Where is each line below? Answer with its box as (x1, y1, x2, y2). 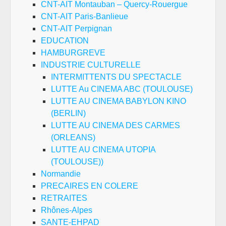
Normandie (41, 169, 81, 178)
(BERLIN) (51, 109, 86, 118)
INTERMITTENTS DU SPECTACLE (51, 73, 182, 81)
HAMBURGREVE (41, 48, 105, 57)
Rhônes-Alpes (41, 206, 92, 214)
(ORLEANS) (51, 133, 95, 142)
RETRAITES (41, 194, 87, 202)
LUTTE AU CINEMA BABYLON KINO (51, 97, 186, 105)
